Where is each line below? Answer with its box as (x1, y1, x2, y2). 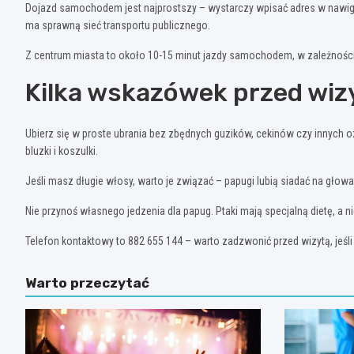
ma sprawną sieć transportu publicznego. (25, 19, 210, 32)
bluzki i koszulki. (25, 145, 98, 157)
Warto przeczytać (25, 275, 149, 291)
